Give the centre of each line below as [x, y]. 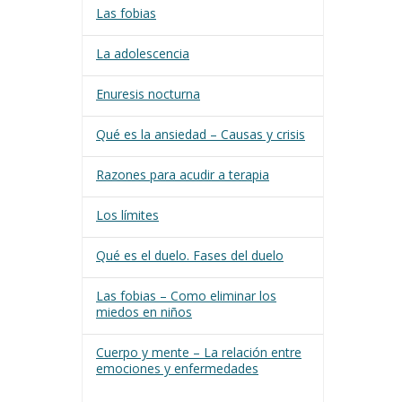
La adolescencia [143, 53]
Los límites [127, 215]
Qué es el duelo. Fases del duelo [190, 255]
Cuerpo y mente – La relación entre [199, 352]
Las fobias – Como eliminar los [186, 296]
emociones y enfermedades [177, 368]
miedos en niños [144, 312]
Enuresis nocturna [148, 94]
